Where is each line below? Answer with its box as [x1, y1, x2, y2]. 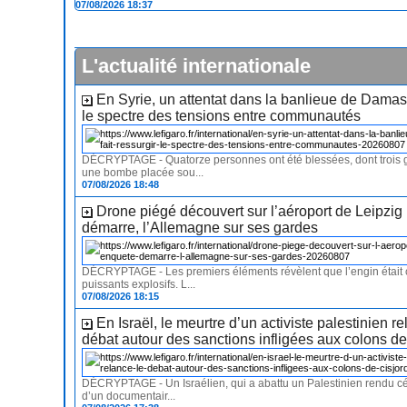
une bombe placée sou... [82, 166, 204, 180]
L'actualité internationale [82, 55, 312, 78]
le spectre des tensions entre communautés [82, 108, 362, 124]
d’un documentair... [82, 390, 176, 403]
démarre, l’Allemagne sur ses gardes [82, 220, 319, 236]
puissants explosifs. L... [82, 278, 196, 292]
